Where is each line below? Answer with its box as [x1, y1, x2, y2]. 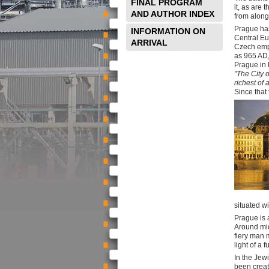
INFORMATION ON [131, 26, 205, 36]
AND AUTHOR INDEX [131, 9, 214, 19]
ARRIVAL [131, 38, 168, 47]
